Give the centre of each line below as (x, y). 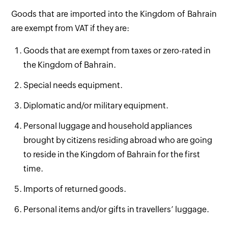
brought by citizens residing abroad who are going (118, 140)
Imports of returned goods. (75, 189)
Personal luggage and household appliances (108, 126)
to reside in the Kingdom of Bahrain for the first (112, 154)
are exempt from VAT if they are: (70, 28)
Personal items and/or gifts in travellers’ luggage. (117, 209)
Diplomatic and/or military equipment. (96, 105)
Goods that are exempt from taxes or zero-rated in (117, 50)
